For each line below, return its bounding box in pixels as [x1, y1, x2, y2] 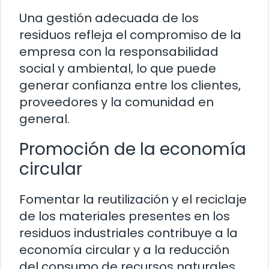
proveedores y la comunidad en [19, 94, 214, 111]
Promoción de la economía [19, 138, 246, 162]
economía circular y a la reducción [19, 241, 229, 259]
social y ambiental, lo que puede [19, 60, 216, 77]
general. [19, 110, 70, 128]
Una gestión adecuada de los [19, 10, 199, 27]
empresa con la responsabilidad [19, 43, 219, 61]
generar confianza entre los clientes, [19, 77, 241, 94]
